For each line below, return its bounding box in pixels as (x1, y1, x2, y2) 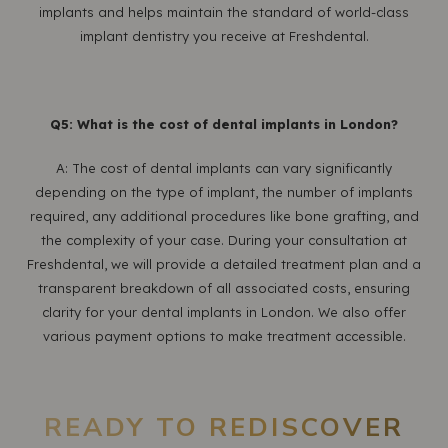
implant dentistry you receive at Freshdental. (79, 28, 369, 44)
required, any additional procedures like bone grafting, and (29, 208, 419, 224)
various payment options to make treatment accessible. (42, 328, 406, 344)
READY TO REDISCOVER (44, 410, 404, 445)
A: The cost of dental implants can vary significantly (56, 160, 392, 176)
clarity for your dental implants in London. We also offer (42, 304, 406, 320)
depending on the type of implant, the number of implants (35, 184, 413, 200)
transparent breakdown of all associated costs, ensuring (38, 280, 410, 296)
